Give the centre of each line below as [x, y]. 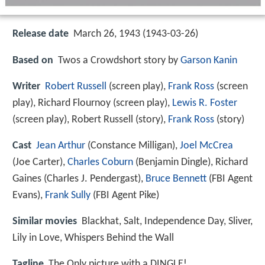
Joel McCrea [206, 146]
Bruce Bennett [176, 179]
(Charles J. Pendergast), [93, 179]
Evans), [29, 195]
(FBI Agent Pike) [125, 195]
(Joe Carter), [40, 162]
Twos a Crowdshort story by [119, 60]
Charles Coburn [100, 162]
